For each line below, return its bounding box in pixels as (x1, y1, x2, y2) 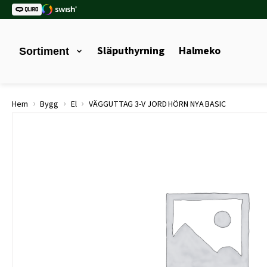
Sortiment (19, 45, 69, 57)
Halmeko (178, 44, 221, 58)
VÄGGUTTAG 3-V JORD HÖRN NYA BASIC (87, 98, 226, 110)
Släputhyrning (97, 44, 164, 58)
